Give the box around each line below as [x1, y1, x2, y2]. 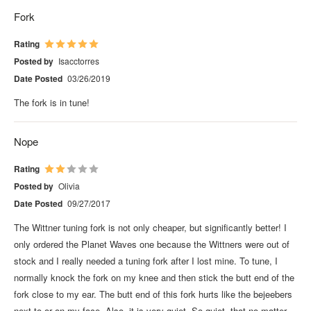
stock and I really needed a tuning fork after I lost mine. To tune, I [14, 253, 278, 267]
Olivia [58, 179, 80, 192]
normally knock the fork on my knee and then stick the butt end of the [14, 270, 294, 284]
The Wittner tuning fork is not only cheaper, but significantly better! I [14, 220, 287, 234]
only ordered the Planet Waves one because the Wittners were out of [14, 237, 289, 251]
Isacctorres [58, 54, 99, 67]
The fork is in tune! [14, 95, 90, 109]
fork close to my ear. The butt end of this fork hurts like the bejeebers [14, 287, 292, 301]
